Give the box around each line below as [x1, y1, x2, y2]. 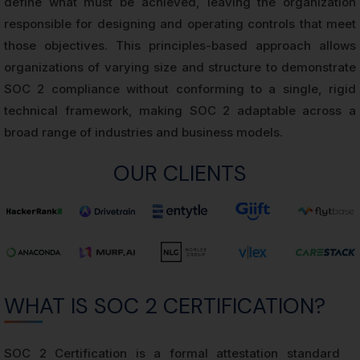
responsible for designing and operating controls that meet [4, 16, 356, 31]
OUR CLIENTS [113, 159, 247, 187]
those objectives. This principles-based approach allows [4, 38, 356, 53]
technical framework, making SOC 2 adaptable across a [4, 103, 356, 118]
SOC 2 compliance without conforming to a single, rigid [4, 81, 356, 96]
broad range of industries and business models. [4, 125, 283, 140]
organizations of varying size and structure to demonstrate [4, 59, 356, 75]
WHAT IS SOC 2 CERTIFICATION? [4, 292, 325, 321]
